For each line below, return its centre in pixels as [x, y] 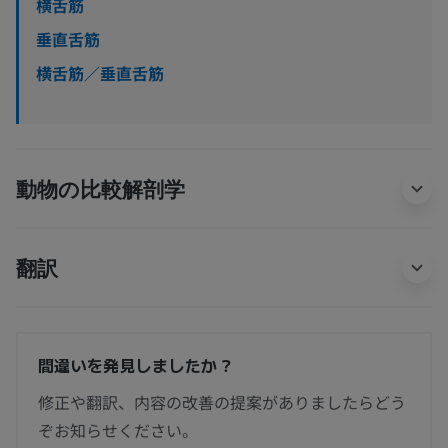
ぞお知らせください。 [118, 429]
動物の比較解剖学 [100, 188]
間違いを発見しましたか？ [136, 364]
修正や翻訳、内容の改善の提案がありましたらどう [222, 401]
